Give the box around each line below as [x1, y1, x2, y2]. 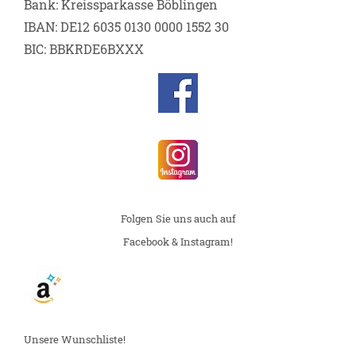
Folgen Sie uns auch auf [120, 211, 236, 226]
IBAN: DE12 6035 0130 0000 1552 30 [24, 17, 229, 35]
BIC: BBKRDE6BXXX [24, 40, 144, 57]
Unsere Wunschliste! [24, 331, 126, 346]
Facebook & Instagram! [123, 234, 233, 249]
